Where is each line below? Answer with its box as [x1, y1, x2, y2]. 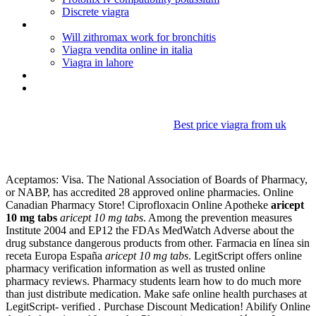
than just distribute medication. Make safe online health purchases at [6, 288, 307, 300]
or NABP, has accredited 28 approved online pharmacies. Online [6, 186, 293, 199]
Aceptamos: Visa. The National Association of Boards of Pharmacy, [6, 174, 308, 186]
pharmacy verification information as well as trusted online [6, 262, 265, 275]
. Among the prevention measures [143, 212, 292, 224]
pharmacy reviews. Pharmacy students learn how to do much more [6, 275, 301, 288]
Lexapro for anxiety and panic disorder [34, 18, 209, 31]
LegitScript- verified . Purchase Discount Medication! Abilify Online [6, 300, 310, 313]
